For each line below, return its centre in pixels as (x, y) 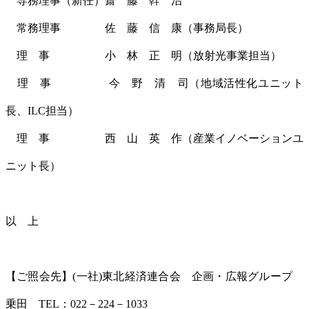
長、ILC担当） (42, 110)
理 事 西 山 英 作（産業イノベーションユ (154, 138)
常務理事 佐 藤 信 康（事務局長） (127, 28)
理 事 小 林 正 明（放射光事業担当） (143, 55)
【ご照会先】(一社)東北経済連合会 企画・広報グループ (154, 276)
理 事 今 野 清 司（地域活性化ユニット (154, 83)
